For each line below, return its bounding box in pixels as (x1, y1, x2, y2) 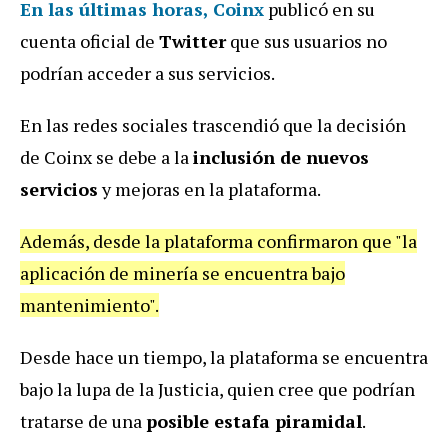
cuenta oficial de (20, 28, 159, 53)
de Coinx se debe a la (20, 144, 193, 169)
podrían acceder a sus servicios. (20, 60, 275, 85)
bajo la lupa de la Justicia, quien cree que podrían (20, 376, 415, 401)
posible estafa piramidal (146, 408, 362, 433)
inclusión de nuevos (193, 144, 369, 169)
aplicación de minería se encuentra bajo (20, 260, 345, 285)
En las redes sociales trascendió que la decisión (20, 112, 406, 137)
